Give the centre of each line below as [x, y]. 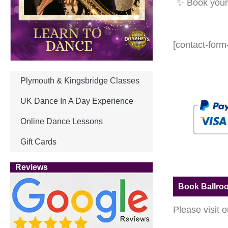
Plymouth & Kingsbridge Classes [80, 80]
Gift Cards [38, 141]
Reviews [32, 167]
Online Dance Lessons [62, 121]
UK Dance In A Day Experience [77, 101]
